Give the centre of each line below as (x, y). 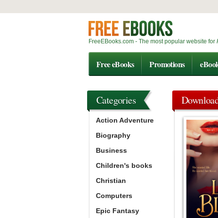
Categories (116, 100)
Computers (114, 196)
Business (111, 150)
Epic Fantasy (118, 211)
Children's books (124, 165)
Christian (111, 181)
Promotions (167, 64)
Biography (113, 135)
